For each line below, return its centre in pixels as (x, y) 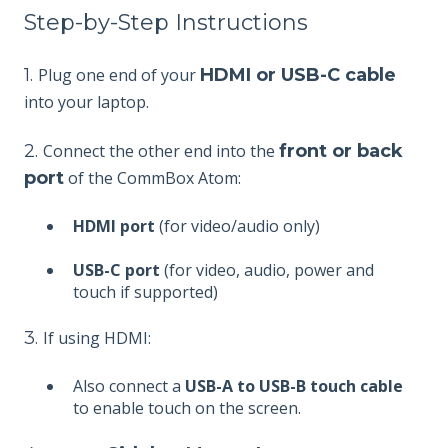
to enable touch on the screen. (187, 407)
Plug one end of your (119, 74)
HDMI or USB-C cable (298, 74)
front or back (341, 151)
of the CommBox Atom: (152, 178)
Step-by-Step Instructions (166, 23)
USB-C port (116, 270)
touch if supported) (145, 292)
